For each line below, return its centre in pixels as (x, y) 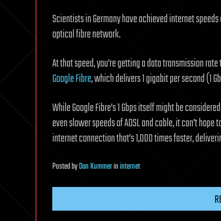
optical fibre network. (86, 35)
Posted (62, 167)
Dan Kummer (95, 167)
